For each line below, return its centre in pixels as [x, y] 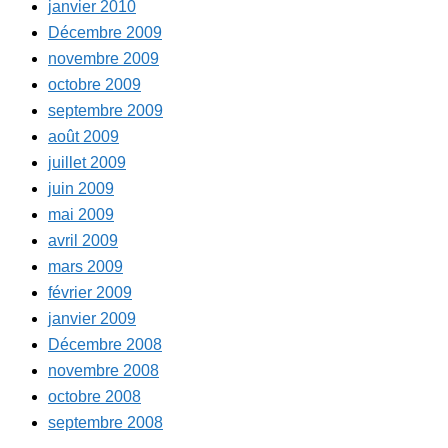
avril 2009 [83, 241]
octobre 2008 [94, 397]
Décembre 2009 [105, 33]
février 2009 [90, 293]
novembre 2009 [103, 59]
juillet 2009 [87, 163]
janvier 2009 [92, 319]
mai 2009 [81, 215]
